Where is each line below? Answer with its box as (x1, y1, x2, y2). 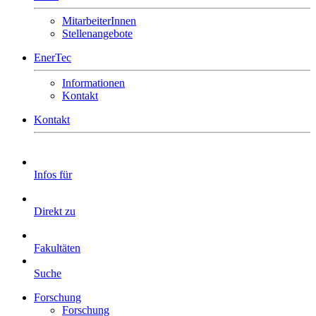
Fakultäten (34, 242, 80, 254)
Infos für (34, 169, 72, 181)
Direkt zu (34, 205, 75, 217)
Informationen (62, 77, 125, 89)
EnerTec (34, 51, 71, 63)
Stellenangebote (62, 28, 133, 39)
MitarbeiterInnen (62, 15, 136, 27)
